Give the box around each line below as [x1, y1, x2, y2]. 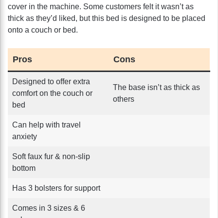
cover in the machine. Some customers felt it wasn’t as [8, 2, 194, 11]
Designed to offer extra [12, 77, 90, 86]
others [113, 94, 134, 103]
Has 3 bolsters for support [12, 183, 100, 192]
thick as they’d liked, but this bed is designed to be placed [8, 14, 205, 22]
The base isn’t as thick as [113, 83, 200, 91]
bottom [12, 163, 36, 172]
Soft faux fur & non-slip [12, 152, 90, 161]
